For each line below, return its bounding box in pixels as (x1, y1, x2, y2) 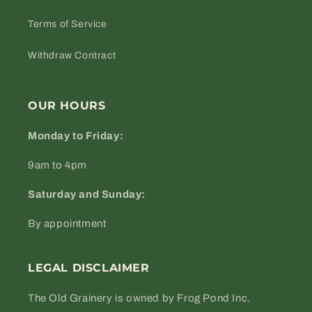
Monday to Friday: (28, 130, 124, 141)
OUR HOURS (28, 99, 106, 112)
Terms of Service (28, 19, 107, 29)
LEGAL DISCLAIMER (28, 261, 150, 274)
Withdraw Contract (28, 50, 116, 61)
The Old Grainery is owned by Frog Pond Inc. (28, 292, 251, 304)
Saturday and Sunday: (28, 189, 146, 200)
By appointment (28, 218, 107, 229)
